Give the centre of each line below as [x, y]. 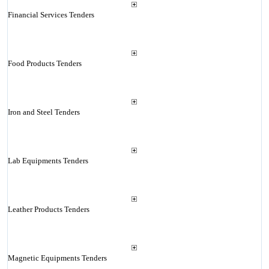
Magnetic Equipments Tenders [57, 258]
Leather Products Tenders [48, 209]
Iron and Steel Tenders [44, 112]
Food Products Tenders [44, 63]
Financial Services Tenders [51, 15]
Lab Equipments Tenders [48, 161]
